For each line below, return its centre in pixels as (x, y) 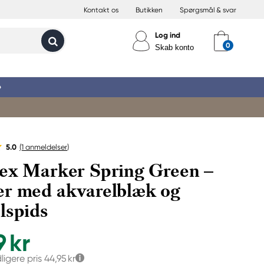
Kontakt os (101, 10)
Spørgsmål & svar (208, 10)
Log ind (168, 35)
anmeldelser (45, 147)
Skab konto (174, 47)
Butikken (149, 10)
